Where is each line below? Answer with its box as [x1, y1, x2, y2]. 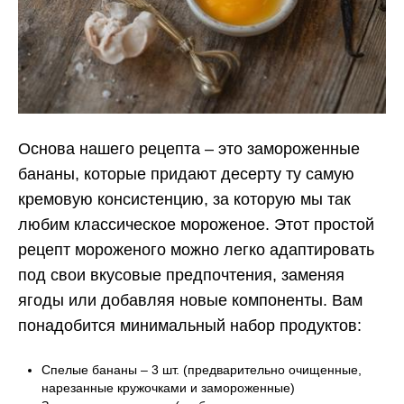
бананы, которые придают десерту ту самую [18, 164, 354, 183]
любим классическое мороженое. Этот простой [18, 215, 374, 234]
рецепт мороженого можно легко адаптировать [18, 240, 374, 259]
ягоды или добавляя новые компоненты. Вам [18, 290, 363, 309]
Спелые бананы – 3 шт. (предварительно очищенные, [41, 362, 362, 377]
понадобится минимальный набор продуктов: [18, 316, 362, 335]
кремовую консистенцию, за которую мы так [18, 189, 351, 208]
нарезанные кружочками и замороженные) [41, 380, 295, 395]
